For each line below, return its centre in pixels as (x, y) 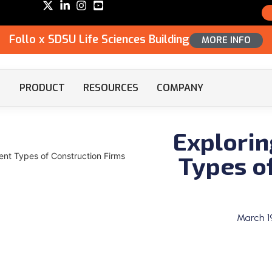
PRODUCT (42, 88)
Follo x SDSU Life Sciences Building (99, 39)
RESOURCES (111, 88)
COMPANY (180, 88)
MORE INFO (226, 40)
